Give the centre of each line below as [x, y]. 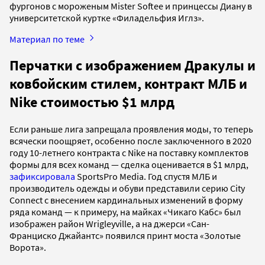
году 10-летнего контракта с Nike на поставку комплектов [129, 153]
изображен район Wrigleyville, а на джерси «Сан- [109, 224]
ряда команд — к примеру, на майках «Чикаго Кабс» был [125, 212]
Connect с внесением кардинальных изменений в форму [126, 200]
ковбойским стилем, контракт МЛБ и [128, 84]
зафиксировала [42, 177]
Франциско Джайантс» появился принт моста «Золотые [125, 236]
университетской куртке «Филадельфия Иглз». [108, 17]
